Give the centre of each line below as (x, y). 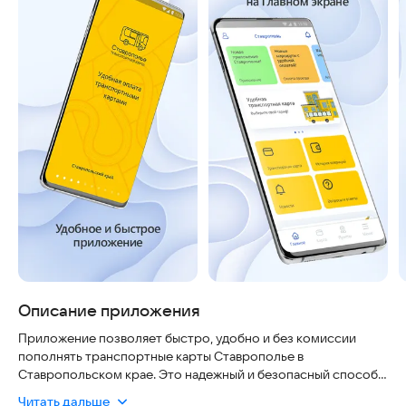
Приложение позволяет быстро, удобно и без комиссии (187, 338)
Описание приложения (109, 310)
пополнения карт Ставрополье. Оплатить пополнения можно (203, 392)
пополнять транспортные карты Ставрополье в (161, 356)
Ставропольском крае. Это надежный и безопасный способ (198, 374)
